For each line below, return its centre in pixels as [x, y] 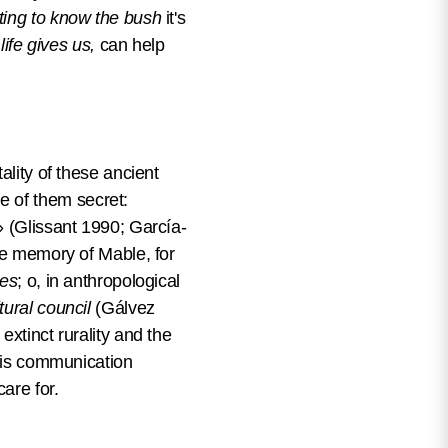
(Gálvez [122, 308]
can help [132, 45]
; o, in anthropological [99, 281]
